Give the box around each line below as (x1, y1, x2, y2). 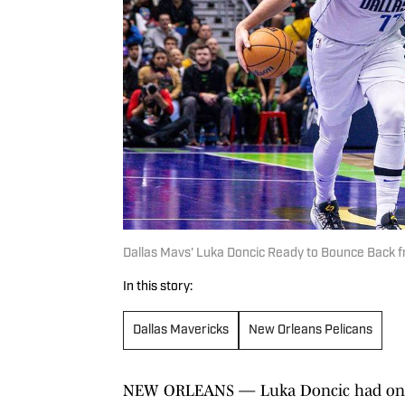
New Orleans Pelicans (249, 323, 372, 337)
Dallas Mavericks (133, 323, 229, 337)
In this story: (123, 279, 193, 294)
